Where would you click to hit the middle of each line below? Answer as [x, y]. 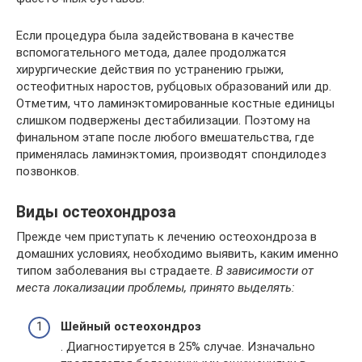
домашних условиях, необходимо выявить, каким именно [177, 253]
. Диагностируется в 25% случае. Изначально [188, 347]
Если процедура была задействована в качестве [155, 35]
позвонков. [48, 171]
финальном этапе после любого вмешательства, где [165, 137]
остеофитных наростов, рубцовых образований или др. [174, 86]
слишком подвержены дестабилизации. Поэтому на [163, 120]
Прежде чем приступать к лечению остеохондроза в [166, 236]
